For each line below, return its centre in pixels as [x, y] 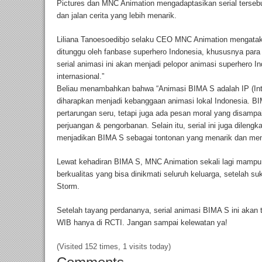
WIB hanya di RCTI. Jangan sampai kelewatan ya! [142, 222]
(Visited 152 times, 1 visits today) [114, 246]
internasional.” [80, 76]
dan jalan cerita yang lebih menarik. [117, 15]
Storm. [68, 186]
